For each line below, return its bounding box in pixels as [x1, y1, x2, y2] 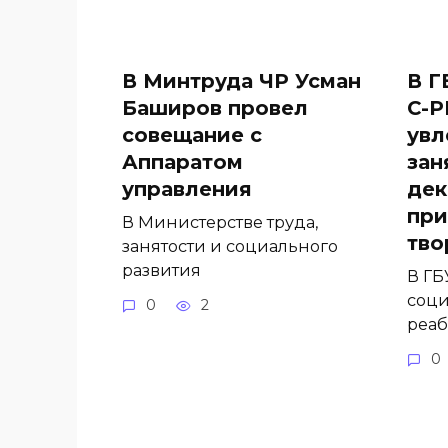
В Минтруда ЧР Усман [122, 68, 361, 93]
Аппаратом [122, 149, 243, 174]
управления [122, 176, 252, 201]
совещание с [122, 122, 262, 147]
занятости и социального [122, 236, 338, 257]
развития [122, 260, 201, 281]
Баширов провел [122, 95, 308, 120]
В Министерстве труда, [122, 212, 318, 233]
